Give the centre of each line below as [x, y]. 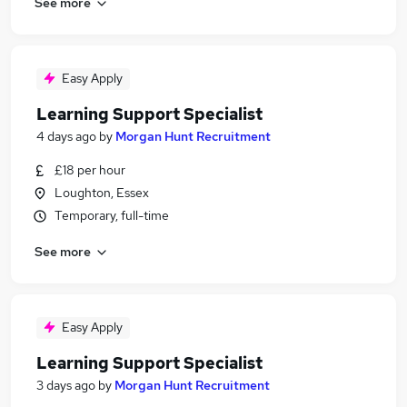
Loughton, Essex [102, 193]
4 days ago [66, 136]
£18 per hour [90, 170]
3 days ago [66, 385]
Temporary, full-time [112, 215]
